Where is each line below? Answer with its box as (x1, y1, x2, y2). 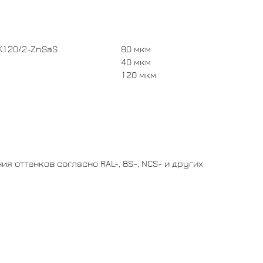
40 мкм (121, 57, 151, 67)
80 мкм (121, 44, 151, 54)
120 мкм (121, 70, 156, 80)
